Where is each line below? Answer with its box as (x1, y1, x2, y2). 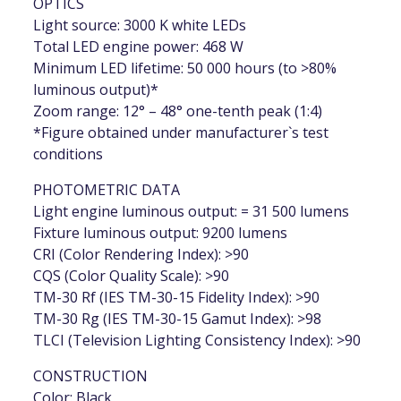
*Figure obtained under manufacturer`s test (33, 123, 329, 143)
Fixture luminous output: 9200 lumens (33, 223, 288, 243)
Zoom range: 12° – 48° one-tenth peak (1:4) (33, 101, 323, 122)
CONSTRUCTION (33, 366, 149, 387)
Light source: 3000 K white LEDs (33, 15, 247, 36)
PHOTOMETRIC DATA (33, 180, 181, 200)
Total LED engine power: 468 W (33, 37, 244, 57)
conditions (33, 144, 104, 165)
